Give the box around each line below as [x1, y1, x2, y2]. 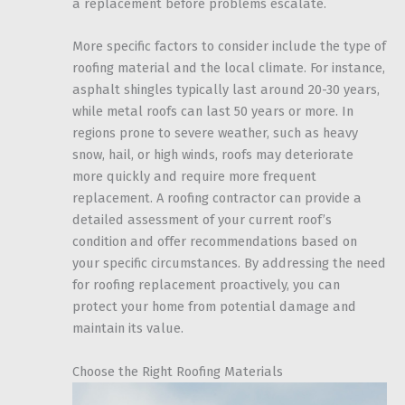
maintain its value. [72, 320, 184, 337]
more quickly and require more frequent [72, 168, 316, 185]
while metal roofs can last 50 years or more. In [72, 103, 353, 120]
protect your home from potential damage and [72, 298, 356, 316]
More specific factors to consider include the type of [72, 38, 386, 55]
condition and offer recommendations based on [72, 233, 357, 250]
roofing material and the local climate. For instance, [72, 60, 385, 77]
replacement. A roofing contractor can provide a [72, 190, 362, 207]
